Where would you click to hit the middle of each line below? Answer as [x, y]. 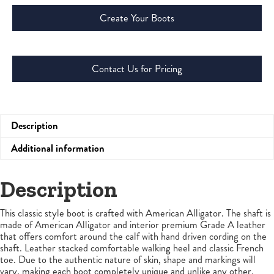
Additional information [57, 148]
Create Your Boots [137, 18]
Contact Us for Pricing [137, 69]
